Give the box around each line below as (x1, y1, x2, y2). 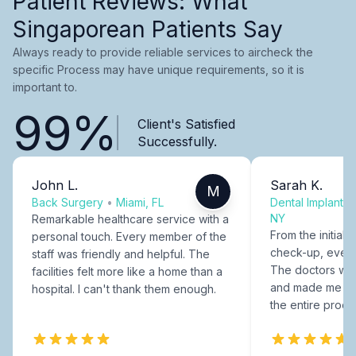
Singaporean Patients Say (13, 15, 283, 43)
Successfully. (137, 133, 217, 149)
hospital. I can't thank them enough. (32, 281, 216, 296)
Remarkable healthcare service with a (32, 211, 229, 226)
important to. (13, 79, 77, 94)
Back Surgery (32, 195, 103, 209)
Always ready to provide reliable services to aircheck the (13, 44, 313, 59)
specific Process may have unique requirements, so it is (13, 62, 304, 76)
